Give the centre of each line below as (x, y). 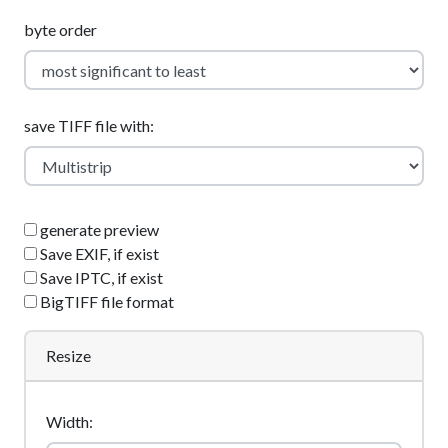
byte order (60, 29)
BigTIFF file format (105, 301)
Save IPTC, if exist (100, 277)
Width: (69, 421)
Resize (68, 355)
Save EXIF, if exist (98, 253)
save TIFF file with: (89, 125)
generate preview (98, 229)
